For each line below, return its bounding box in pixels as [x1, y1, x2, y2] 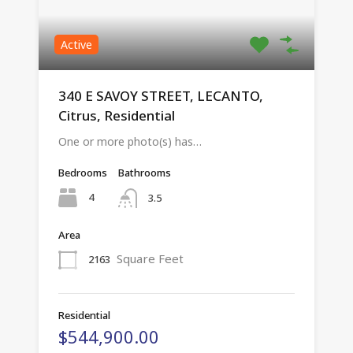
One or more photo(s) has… [58, 134, 202, 150]
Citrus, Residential [58, 106, 175, 125]
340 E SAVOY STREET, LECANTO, [58, 87, 263, 106]
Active [61, 37, 92, 53]
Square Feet [117, 250, 184, 266]
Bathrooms [118, 165, 171, 180]
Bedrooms [58, 165, 107, 180]
